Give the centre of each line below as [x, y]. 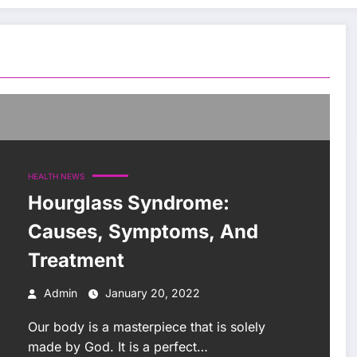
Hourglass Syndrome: [128, 202]
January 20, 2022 [152, 292]
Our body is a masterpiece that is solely [146, 326]
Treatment [76, 260]
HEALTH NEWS [56, 176]
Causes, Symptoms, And [143, 231]
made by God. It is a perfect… [118, 346]
